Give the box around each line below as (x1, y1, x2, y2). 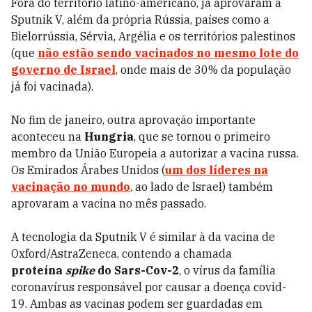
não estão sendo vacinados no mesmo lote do (38, 46, 299, 60)
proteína (11, 263, 65, 277)
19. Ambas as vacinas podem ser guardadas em (11, 297, 263, 311)
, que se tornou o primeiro (134, 130, 270, 143)
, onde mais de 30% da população (116, 63, 291, 77)
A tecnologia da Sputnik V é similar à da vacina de (11, 230, 275, 244)
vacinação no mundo (11, 180, 130, 194)
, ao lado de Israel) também (130, 180, 273, 194)
